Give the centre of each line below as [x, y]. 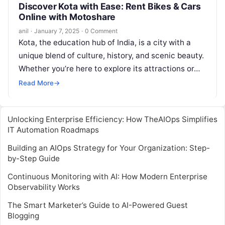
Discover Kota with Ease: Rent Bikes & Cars [110, 6]
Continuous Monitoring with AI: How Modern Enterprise [107, 177]
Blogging [23, 216]
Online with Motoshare [67, 17]
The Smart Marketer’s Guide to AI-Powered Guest [98, 205]
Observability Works [44, 187]
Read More [36, 83]
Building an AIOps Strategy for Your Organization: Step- [109, 148]
